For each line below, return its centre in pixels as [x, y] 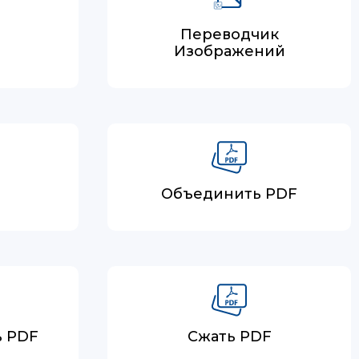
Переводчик [229, 34]
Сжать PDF [229, 337]
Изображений [229, 51]
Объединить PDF [229, 194]
